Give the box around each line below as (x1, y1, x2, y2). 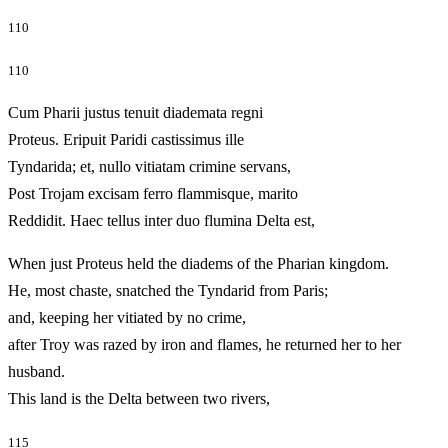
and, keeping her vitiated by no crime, (8, 309, 246, 327)
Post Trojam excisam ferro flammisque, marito (8, 185, 298, 203)
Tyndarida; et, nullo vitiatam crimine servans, (8, 158, 291, 176)
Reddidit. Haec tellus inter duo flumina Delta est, (8, 212, 371, 230)
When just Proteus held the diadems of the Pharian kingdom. (8, 255, 389, 273)
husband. (8, 363, 65, 381)
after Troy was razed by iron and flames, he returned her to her (8, 336, 401, 354)
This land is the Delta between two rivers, (8, 390, 326, 408)
